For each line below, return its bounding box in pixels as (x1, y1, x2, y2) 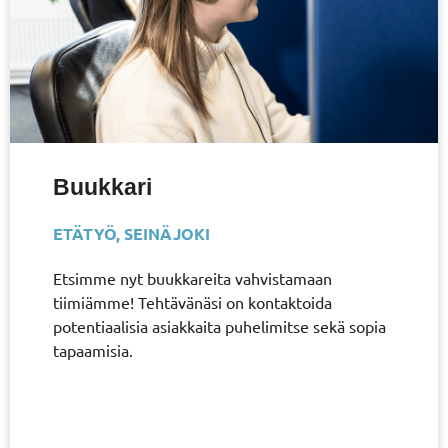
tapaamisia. (52, 339, 133, 360)
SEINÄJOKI (123, 222, 210, 244)
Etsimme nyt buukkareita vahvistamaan (52, 267, 332, 288)
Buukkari (52, 173, 152, 200)
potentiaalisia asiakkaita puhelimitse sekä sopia (52, 315, 386, 336)
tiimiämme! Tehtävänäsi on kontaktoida (52, 291, 332, 312)
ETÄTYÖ (52, 222, 116, 244)
